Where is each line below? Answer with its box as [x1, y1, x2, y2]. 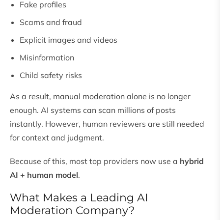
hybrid [180, 156, 204, 166]
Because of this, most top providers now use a [10, 156, 180, 166]
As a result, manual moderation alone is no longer [10, 91, 191, 102]
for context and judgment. [10, 133, 104, 143]
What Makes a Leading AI [10, 191, 148, 205]
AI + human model [10, 170, 78, 180]
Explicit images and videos [20, 35, 117, 45]
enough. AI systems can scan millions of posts [10, 105, 176, 115]
